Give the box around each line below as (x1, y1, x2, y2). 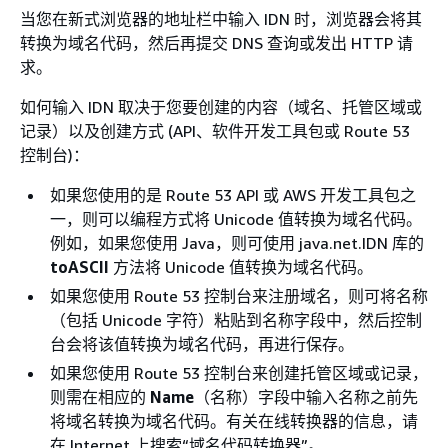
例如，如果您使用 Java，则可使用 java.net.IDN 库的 (50, 233, 424, 253)
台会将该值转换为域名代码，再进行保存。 (50, 334, 354, 354)
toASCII (50, 257, 109, 277)
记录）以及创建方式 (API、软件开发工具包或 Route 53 (20, 121, 410, 141)
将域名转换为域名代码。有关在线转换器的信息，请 (50, 411, 418, 431)
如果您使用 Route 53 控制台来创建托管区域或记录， (50, 363, 428, 383)
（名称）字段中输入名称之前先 (194, 387, 418, 407)
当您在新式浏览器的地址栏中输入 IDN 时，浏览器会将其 (20, 9, 422, 29)
